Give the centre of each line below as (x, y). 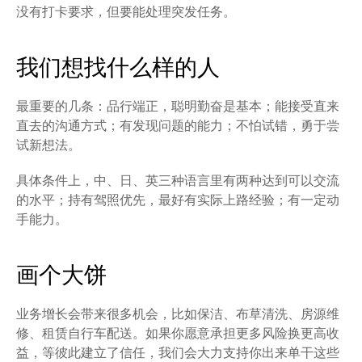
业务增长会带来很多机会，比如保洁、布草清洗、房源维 (178, 314)
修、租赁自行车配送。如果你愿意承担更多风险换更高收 (178, 333)
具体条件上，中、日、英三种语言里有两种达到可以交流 (178, 181)
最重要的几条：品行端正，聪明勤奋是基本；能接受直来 (178, 106)
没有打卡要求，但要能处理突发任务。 (126, 12)
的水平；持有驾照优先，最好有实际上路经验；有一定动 (178, 200)
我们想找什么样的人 (118, 67)
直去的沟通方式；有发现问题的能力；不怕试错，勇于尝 (178, 126)
